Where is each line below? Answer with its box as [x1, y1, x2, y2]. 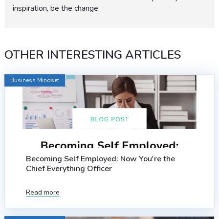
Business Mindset [10, 76, 59, 85]
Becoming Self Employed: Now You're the [25, 153, 175, 165]
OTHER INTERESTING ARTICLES [4, 47, 181, 63]
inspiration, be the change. [13, 3, 100, 14]
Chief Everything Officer [25, 163, 112, 175]
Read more [25, 188, 60, 197]
